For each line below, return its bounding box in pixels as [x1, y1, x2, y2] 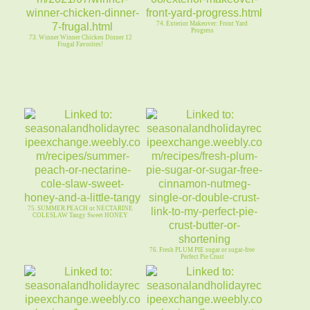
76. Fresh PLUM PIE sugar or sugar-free [149, 246, 255, 254]
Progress [190, 27, 214, 35]
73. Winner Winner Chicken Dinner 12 [28, 34, 132, 42]
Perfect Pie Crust [180, 253, 224, 261]
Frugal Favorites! [57, 41, 104, 48]
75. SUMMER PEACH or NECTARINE [28, 205, 134, 212]
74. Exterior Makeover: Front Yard [156, 20, 248, 28]
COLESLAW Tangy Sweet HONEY [33, 212, 129, 219]
